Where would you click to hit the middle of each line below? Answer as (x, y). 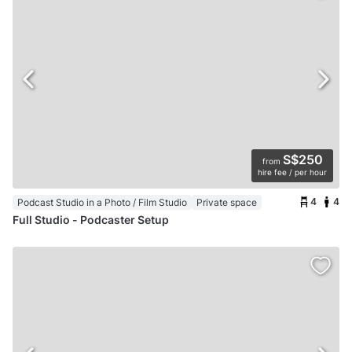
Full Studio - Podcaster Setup (91, 220)
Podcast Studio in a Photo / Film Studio (102, 203)
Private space (227, 203)
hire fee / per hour (292, 172)
